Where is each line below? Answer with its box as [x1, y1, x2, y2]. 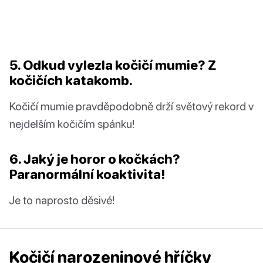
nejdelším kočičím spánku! [9, 117, 134, 131]
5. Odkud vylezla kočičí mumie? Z [9, 57, 217, 73]
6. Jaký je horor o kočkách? [9, 151, 180, 167]
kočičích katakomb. [9, 72, 133, 89]
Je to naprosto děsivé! [9, 193, 114, 207]
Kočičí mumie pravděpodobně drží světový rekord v [9, 99, 254, 113]
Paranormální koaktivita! [9, 166, 165, 183]
